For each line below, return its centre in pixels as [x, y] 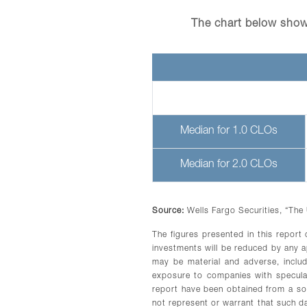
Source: [168, 211]
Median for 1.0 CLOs [229, 132]
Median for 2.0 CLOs [229, 165]
